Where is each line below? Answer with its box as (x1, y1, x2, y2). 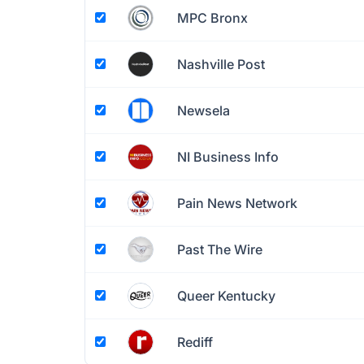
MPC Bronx (177, 9, 248, 26)
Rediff (177, 333, 213, 350)
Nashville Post (177, 55, 265, 72)
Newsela (177, 102, 230, 119)
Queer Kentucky (177, 287, 275, 304)
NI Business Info (177, 148, 279, 165)
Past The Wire (177, 240, 262, 258)
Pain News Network (177, 194, 297, 211)
